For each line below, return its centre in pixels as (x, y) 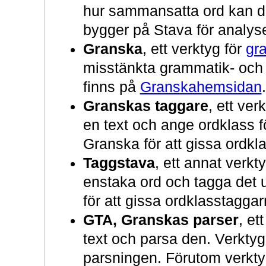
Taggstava (119, 163)
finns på (111, 87)
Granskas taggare (145, 106)
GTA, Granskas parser (161, 220)
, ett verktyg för (194, 49)
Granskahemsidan (201, 87)
